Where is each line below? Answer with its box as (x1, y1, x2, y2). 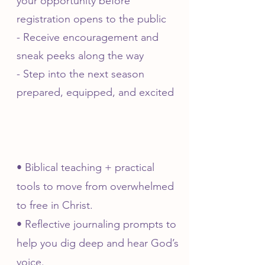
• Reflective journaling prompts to (17, 218, 176, 231)
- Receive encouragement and (17, 31, 159, 44)
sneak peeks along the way (17, 49, 144, 62)
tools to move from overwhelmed (17, 180, 174, 193)
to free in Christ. (17, 199, 93, 212)
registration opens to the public (17, 12, 166, 25)
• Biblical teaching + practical (17, 161, 154, 174)
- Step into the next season (17, 67, 144, 80)
